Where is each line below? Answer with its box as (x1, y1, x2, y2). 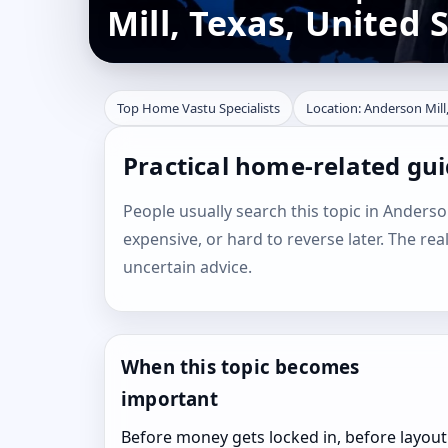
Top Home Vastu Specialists (117, 99, 280, 117)
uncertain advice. (123, 256, 252, 278)
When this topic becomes (121, 354, 360, 379)
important (121, 386, 218, 411)
